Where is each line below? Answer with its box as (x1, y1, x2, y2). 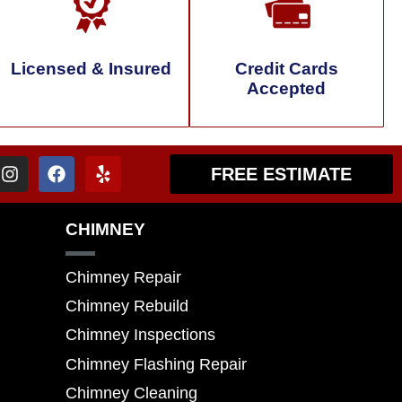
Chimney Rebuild (65, 297, 188, 316)
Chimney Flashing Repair (65, 354, 247, 373)
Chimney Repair (65, 267, 181, 286)
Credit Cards (234, 58, 338, 78)
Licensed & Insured (11, 58, 172, 78)
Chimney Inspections (65, 326, 215, 345)
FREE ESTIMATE (211, 163, 353, 184)
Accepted (247, 78, 327, 98)
